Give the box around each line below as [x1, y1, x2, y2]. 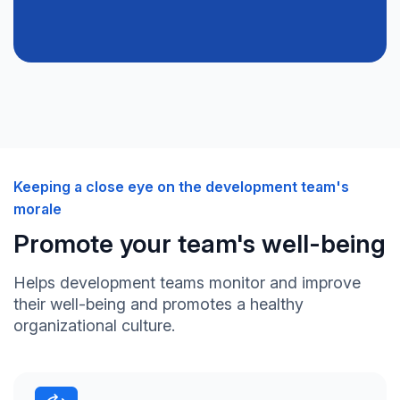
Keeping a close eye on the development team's [13, 178, 349, 196]
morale [13, 200, 62, 219]
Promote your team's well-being [13, 229, 386, 260]
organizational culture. [13, 316, 175, 336]
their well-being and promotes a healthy [13, 295, 304, 314]
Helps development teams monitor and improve [13, 273, 361, 293]
